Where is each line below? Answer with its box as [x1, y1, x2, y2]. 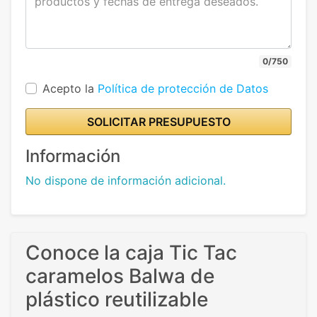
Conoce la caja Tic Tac [25, 241, 237, 265]
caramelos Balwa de [25, 264, 214, 288]
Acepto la [42, 81, 98, 96]
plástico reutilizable [25, 287, 208, 311]
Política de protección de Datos [98, 81, 268, 96]
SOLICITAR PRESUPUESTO [86, 115, 231, 129]
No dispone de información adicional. [25, 173, 226, 188]
